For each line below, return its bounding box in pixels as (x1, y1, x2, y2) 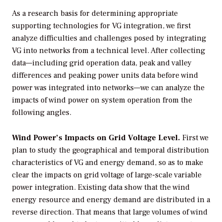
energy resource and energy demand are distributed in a (12, 194, 210, 205)
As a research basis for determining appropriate (12, 8, 178, 19)
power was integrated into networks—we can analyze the (12, 83, 205, 93)
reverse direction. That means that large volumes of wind (12, 207, 208, 217)
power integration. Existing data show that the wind (12, 182, 190, 192)
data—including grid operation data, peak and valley (12, 58, 192, 68)
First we (180, 132, 209, 143)
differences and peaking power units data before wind (12, 70, 198, 81)
